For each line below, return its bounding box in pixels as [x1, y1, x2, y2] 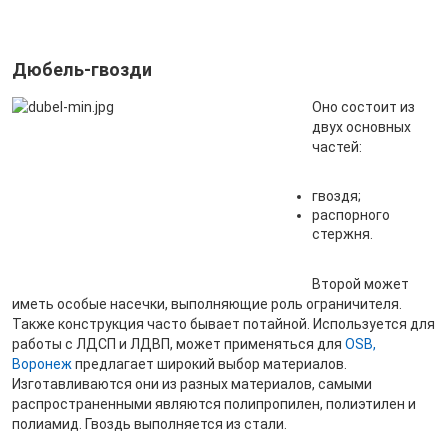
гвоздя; [312, 188, 361, 204]
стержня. [312, 226, 373, 242]
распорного [312, 207, 390, 223]
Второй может [312, 276, 409, 292]
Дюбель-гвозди [12, 59, 152, 80]
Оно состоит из [312, 99, 415, 115]
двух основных [312, 119, 411, 135]
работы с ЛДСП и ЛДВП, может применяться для [12, 336, 345, 352]
